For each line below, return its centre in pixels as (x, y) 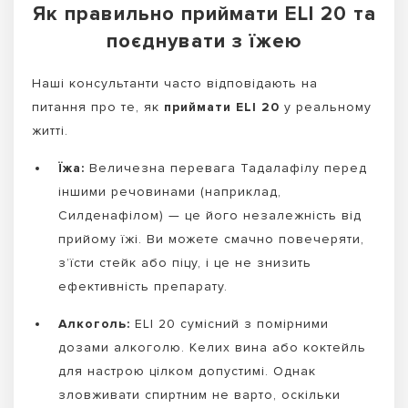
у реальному (326, 107)
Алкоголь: (94, 323)
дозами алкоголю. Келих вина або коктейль (212, 347)
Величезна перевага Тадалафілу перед (226, 168)
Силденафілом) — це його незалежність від (210, 216)
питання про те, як (98, 107)
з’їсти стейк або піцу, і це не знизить (185, 263)
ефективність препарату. (143, 287)
